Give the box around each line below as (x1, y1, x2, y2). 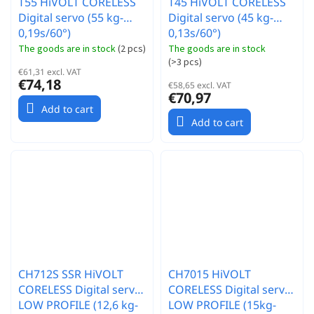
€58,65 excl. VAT (168, 78, 231, 91)
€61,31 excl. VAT (18, 65, 81, 78)
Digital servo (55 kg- (18, 9, 123, 25)
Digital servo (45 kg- (168, 9, 273, 25)
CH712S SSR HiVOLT (18, 266, 123, 282)
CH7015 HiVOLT (168, 266, 251, 282)
